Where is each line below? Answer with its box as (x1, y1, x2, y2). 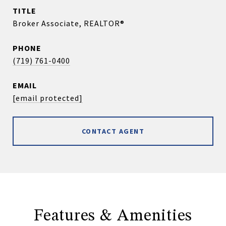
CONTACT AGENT (81, 127, 145, 136)
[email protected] (13, 93, 83, 103)
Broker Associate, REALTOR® (13, 18, 125, 28)
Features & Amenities (34, 208, 192, 224)
